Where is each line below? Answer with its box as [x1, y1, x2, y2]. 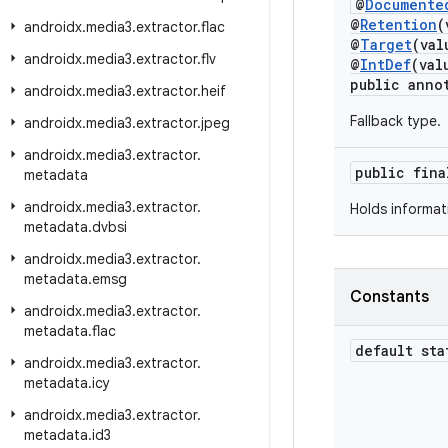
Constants [350, 287, 429, 307]
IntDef [360, 55, 411, 74]
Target [360, 35, 412, 54]
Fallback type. [350, 112, 441, 130]
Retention [360, 15, 437, 34]
